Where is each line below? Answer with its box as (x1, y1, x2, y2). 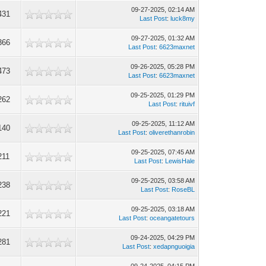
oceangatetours (150, 214, 195, 221)
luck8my (170, 15, 195, 22)
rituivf (179, 100, 195, 107)
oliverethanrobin (149, 129, 195, 136)
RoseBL (172, 186, 195, 193)
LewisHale (165, 157, 195, 164)
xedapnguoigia (153, 243, 195, 250)
